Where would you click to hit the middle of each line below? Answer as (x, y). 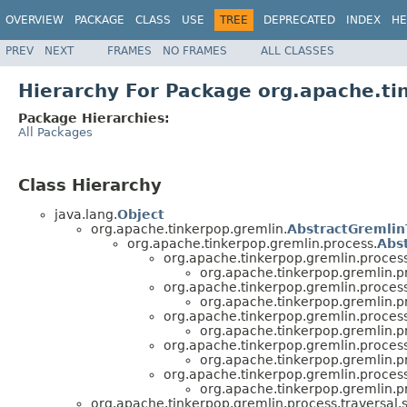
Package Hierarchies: (94, 118)
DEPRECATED (299, 20)
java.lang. (86, 215)
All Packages (55, 132)
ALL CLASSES (298, 50)
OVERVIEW (35, 20)
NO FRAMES (195, 50)
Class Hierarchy (90, 184)
